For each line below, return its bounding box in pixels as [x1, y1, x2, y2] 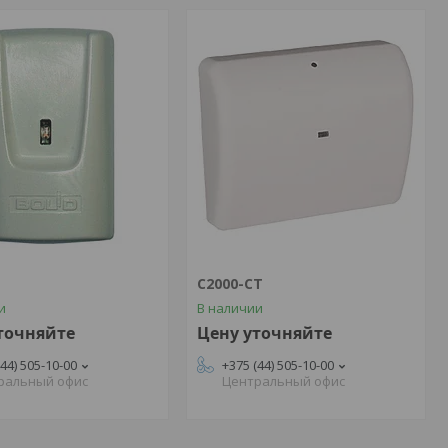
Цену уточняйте [196, 322, 332, 344]
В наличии [196, 299, 263, 317]
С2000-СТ [196, 274, 263, 293]
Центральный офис [221, 372, 345, 390]
